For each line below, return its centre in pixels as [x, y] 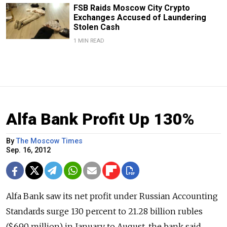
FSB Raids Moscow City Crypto [131, 8]
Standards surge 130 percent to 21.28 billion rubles [104, 212]
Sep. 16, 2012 [28, 150]
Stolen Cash [96, 27]
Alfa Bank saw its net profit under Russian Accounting [112, 196]
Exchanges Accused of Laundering [140, 18]
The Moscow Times [49, 141]
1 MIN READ [89, 41]
